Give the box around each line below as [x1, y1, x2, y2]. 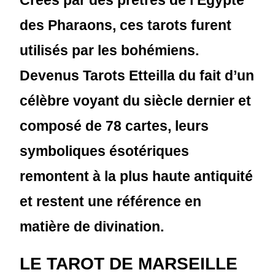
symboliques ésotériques [20, 143, 190, 159]
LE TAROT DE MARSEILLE [20, 254, 238, 273]
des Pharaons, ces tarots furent [20, 17, 232, 33]
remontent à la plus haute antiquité [20, 168, 254, 184]
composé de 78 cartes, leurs [20, 118, 209, 134]
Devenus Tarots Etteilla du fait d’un [20, 68, 255, 83]
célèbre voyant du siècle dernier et [20, 93, 252, 109]
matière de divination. [20, 219, 165, 234]
